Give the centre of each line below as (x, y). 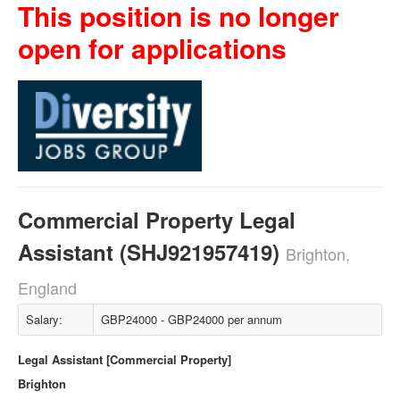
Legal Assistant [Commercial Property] (125, 359)
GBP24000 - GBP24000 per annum (192, 319)
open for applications (152, 48)
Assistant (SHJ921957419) (152, 252)
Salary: (44, 319)
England (47, 287)
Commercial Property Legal (157, 220)
